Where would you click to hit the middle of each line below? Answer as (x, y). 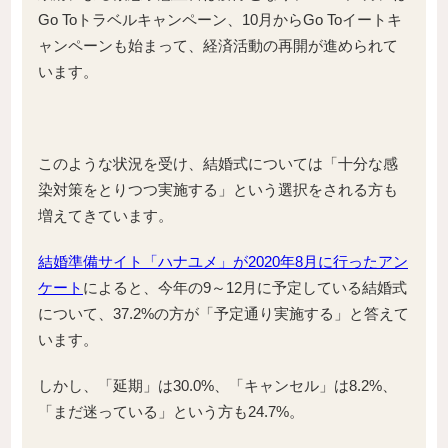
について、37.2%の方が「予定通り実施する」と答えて (223, 313)
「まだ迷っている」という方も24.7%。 (171, 411)
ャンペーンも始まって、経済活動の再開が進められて (218, 45)
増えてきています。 (105, 215)
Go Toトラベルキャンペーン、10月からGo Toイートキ (220, 19)
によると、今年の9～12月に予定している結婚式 (245, 287)
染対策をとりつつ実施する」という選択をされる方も (218, 189)
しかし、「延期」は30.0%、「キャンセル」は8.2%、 (217, 385)
